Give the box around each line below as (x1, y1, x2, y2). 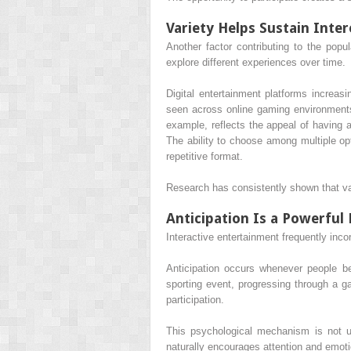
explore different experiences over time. (166, 56, 346, 69)
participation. (166, 294, 224, 306)
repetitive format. (166, 150, 243, 163)
